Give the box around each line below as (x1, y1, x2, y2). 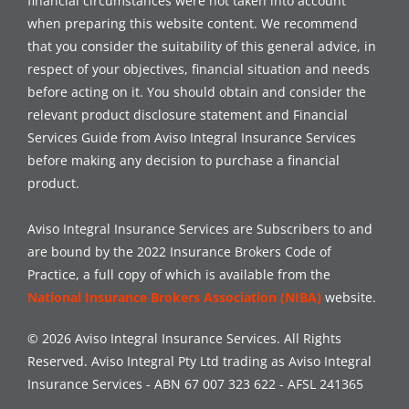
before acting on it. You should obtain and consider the (27, 82, 366, 100)
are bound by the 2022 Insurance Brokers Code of (27, 242, 331, 260)
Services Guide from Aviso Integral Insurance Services (27, 128, 356, 146)
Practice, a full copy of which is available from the (27, 265, 330, 283)
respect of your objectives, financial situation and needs (27, 59, 370, 78)
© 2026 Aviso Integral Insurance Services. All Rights (27, 329, 341, 347)
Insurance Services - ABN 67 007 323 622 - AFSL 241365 (27, 374, 363, 393)
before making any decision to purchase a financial (27, 151, 340, 169)
